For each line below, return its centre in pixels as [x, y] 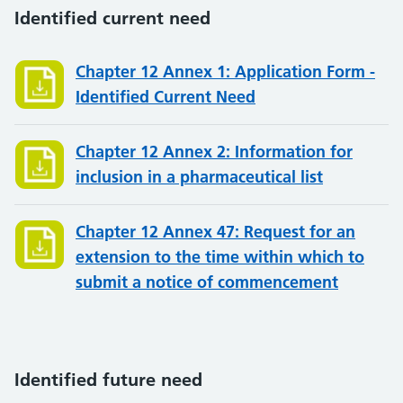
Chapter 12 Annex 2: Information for [214, 152]
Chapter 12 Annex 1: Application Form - [225, 72]
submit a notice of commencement [207, 282]
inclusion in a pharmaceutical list [199, 177]
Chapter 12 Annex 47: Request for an [215, 232]
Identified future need [108, 380]
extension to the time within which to [220, 257]
